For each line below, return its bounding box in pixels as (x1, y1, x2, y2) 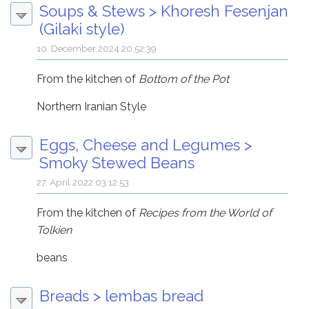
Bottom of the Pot (139, 72, 230, 86)
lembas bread (105, 286, 203, 305)
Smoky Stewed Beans (39, 153, 195, 172)
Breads (39, 286, 89, 305)
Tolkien (37, 223, 72, 237)
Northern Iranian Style (37, 99, 147, 113)
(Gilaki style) (39, 19, 125, 38)
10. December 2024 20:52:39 (37, 42, 157, 54)
